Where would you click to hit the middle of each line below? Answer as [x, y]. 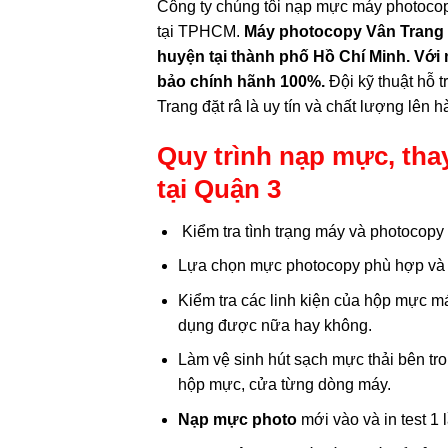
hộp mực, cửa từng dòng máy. [284, 385]
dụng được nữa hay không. [274, 325]
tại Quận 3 [219, 188]
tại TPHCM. [200, 31]
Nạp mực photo [237, 419]
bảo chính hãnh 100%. [243, 81]
